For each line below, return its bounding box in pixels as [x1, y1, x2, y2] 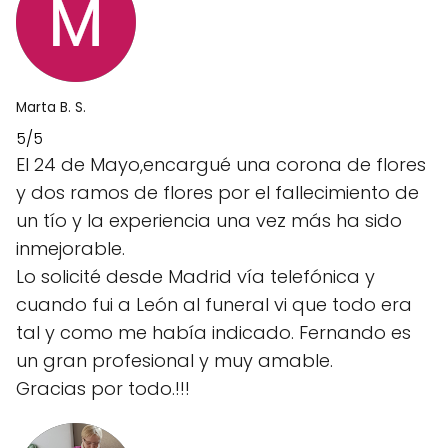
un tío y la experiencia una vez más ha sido [16, 207, 402, 233]
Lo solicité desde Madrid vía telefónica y [16, 263, 375, 289]
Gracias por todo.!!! [16, 375, 190, 401]
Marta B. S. [16, 97, 86, 117]
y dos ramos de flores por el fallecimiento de [16, 179, 419, 205]
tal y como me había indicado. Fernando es [16, 319, 411, 345]
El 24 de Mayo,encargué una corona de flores [16, 151, 426, 177]
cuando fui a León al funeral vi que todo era [16, 291, 412, 317]
